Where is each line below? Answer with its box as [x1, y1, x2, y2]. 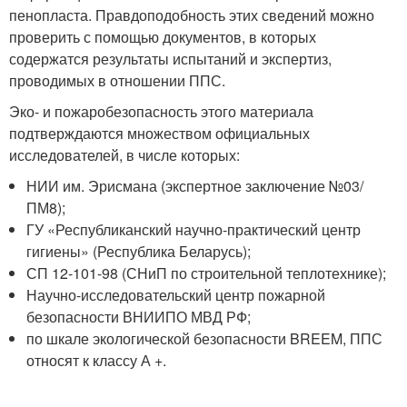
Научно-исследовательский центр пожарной [26, 284, 326, 306]
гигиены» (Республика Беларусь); [26, 241, 252, 263]
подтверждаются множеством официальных [9, 123, 310, 144]
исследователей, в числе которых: [9, 144, 240, 166]
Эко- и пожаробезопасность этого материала [9, 101, 313, 123]
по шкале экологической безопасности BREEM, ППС [26, 328, 383, 350]
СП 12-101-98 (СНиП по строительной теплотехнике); [26, 263, 387, 284]
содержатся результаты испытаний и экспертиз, [9, 48, 332, 70]
